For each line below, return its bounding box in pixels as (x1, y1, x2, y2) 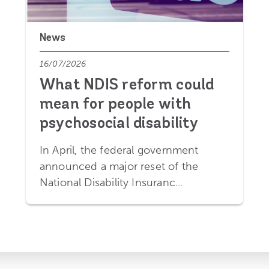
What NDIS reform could (39, 77, 214, 94)
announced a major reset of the (39, 159, 199, 173)
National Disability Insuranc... (39, 175, 183, 189)
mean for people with (39, 97, 192, 113)
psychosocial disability (39, 116, 198, 133)
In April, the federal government (39, 143, 199, 157)
